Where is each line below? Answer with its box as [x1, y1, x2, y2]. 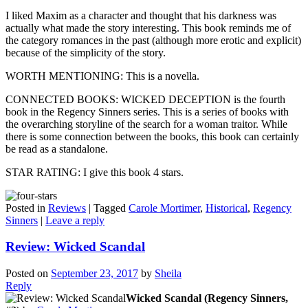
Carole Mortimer [129, 201, 200, 214]
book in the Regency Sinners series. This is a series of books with [5, 105, 289, 118]
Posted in [5, 201, 45, 214]
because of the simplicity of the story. [5, 46, 166, 58]
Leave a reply [45, 214, 104, 226]
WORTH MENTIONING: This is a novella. [5, 69, 199, 82]
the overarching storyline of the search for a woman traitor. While [5, 118, 287, 130]
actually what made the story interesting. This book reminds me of [5, 21, 291, 34]
